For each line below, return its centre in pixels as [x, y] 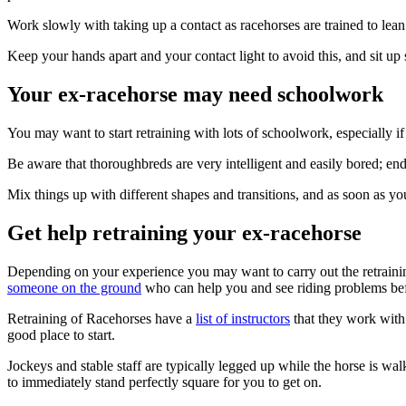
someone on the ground [74, 287]
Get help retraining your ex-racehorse [184, 232]
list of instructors [243, 318]
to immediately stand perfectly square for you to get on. [164, 382]
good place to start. [61, 334]
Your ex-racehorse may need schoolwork [195, 95]
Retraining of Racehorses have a [101, 318]
